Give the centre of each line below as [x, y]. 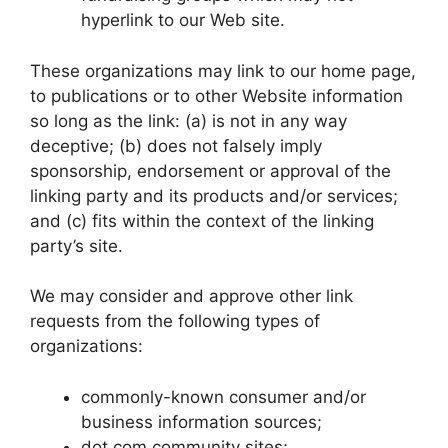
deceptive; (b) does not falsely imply [176, 145]
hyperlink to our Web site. [183, 20]
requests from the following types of [175, 321]
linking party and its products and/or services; [214, 195]
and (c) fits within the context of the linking [202, 220]
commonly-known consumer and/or [223, 396]
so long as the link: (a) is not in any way [188, 120]
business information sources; [201, 421]
